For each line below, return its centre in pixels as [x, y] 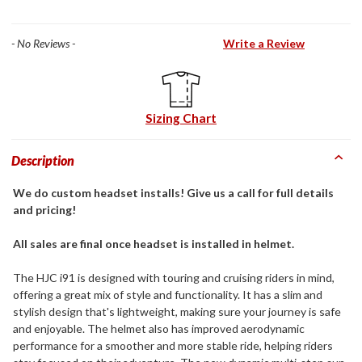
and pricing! [44, 209]
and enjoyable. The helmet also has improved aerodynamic [159, 328]
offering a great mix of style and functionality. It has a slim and [168, 294]
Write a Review [264, 43]
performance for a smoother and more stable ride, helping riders [173, 345]
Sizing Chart [181, 118]
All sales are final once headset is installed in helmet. [154, 243]
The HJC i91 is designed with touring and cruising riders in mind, [174, 277]
